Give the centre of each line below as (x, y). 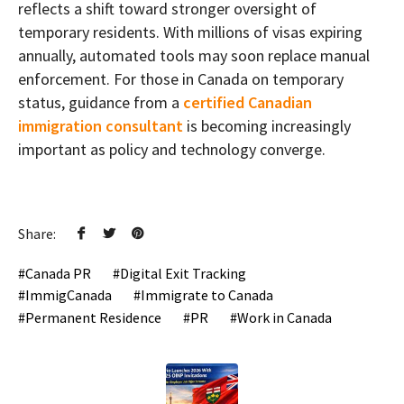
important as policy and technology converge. (172, 150)
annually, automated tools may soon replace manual (194, 56)
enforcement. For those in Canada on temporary (181, 79)
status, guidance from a (101, 103)
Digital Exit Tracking (183, 274)
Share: (37, 234)
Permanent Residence (93, 317)
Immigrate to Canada (207, 295)
